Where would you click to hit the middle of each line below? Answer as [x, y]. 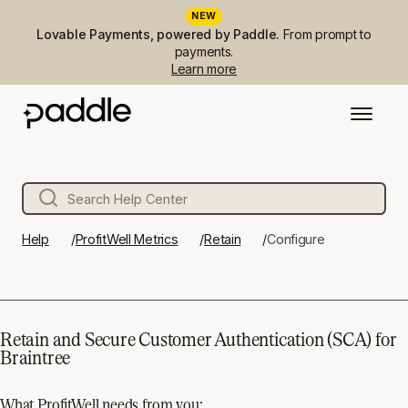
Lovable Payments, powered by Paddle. [160, 34]
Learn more [204, 69]
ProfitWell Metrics [127, 239]
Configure [296, 239]
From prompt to [327, 34]
